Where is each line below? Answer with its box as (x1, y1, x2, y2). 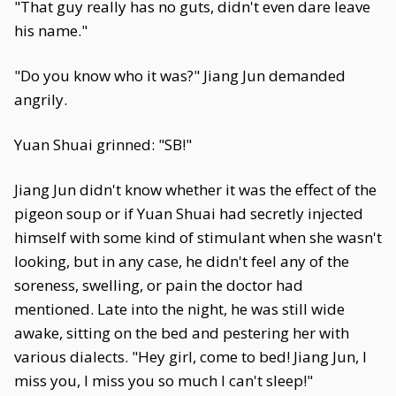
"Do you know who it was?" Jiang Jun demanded (14, 65, 346, 86)
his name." (14, 20, 88, 41)
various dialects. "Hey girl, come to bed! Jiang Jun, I (14, 346, 367, 367)
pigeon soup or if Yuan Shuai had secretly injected (14, 203, 363, 224)
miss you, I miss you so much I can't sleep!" (14, 370, 313, 391)
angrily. (14, 89, 67, 110)
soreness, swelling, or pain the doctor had (14, 275, 303, 295)
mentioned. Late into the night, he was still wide (14, 299, 345, 319)
